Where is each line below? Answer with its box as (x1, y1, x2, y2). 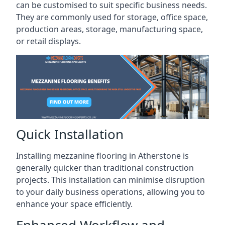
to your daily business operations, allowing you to (16, 186, 205, 197)
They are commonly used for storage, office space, (16, 11, 208, 23)
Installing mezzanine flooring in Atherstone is (16, 150, 189, 161)
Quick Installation (16, 125, 124, 143)
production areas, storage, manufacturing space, (16, 23, 203, 35)
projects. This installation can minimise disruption (16, 174, 205, 185)
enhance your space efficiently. (16, 198, 133, 209)
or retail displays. (16, 35, 81, 47)
